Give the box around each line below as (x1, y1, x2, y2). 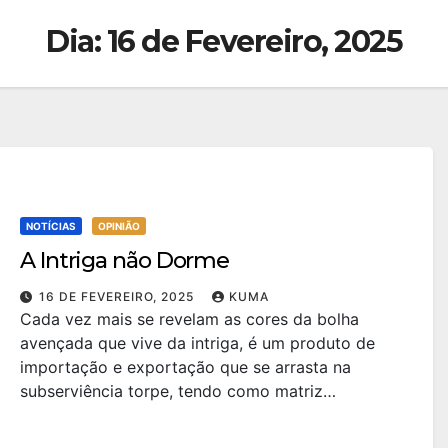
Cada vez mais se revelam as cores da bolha (20, 308, 359, 329)
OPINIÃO (98, 219, 140, 232)
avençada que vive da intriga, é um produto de (20, 332, 375, 353)
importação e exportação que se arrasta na (20, 356, 351, 377)
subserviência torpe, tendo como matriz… (20, 380, 336, 401)
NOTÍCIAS (26, 219, 76, 232)
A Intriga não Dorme (20, 246, 230, 274)
